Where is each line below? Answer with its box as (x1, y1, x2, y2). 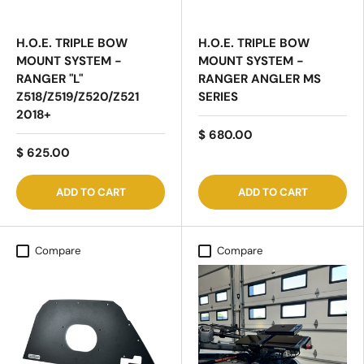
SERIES (198, 89, 238, 106)
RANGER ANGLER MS (198, 71, 321, 88)
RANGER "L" (16, 71, 83, 88)
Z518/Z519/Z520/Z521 (16, 89, 139, 106)
